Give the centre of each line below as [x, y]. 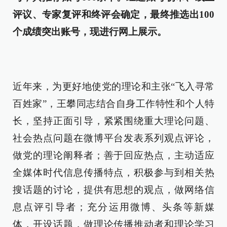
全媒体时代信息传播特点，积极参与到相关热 [113, 173]
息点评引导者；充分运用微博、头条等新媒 [113, 207]
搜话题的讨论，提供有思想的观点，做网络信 [113, 190]
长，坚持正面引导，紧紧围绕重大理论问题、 [113, 121]
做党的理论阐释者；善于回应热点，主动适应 [113, 155]
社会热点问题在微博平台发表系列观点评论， [113, 138]
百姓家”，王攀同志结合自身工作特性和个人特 [113, 104]
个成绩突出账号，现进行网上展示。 [90, 32]
